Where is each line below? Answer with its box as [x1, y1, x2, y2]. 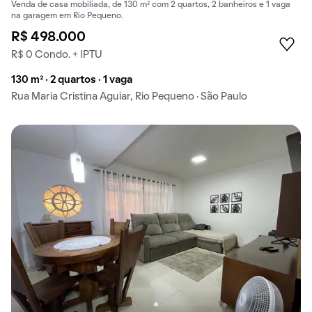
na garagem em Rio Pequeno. [11, 13, 123, 20]
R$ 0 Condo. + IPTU [11, 50, 102, 61]
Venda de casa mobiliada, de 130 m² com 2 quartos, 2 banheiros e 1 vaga [11, 1, 290, 9]
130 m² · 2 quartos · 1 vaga [11, 75, 132, 86]
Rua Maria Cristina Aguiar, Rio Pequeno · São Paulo [11, 92, 247, 102]
